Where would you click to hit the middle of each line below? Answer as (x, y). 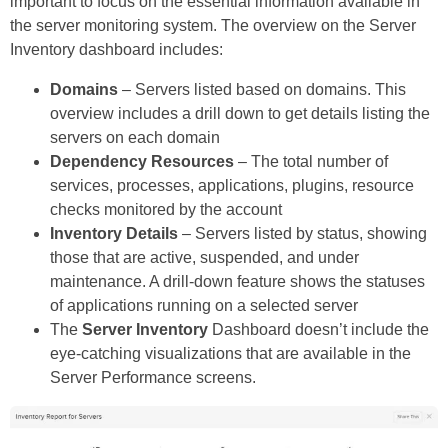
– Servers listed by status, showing (304, 234)
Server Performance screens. (153, 378)
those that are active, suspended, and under (204, 258)
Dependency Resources (142, 162)
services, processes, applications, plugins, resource (232, 186)
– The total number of (311, 162)
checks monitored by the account (166, 210)
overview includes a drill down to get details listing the (240, 114)
